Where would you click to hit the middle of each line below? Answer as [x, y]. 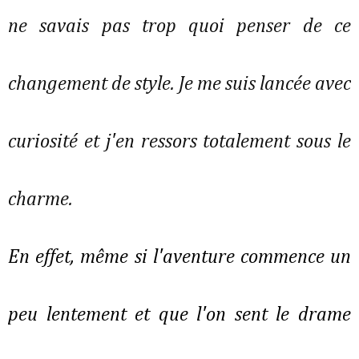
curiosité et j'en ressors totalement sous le [179, 142]
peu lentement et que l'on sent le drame [179, 315]
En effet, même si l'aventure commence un [179, 258]
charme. [42, 200]
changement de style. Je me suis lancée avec [179, 85]
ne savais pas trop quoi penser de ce [179, 27]
